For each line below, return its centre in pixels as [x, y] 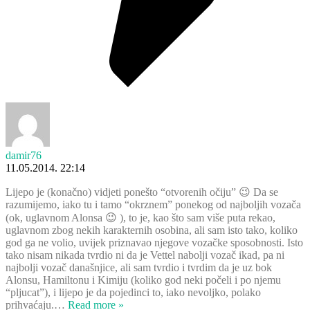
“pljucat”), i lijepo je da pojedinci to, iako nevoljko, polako [133, 292]
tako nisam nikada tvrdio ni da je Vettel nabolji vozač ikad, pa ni [145, 255]
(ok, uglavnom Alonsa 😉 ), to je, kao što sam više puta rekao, [140, 217]
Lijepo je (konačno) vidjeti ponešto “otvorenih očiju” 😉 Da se [142, 192]
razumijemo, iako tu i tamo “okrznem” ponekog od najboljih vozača [153, 204]
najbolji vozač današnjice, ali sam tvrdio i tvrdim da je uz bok [139, 267]
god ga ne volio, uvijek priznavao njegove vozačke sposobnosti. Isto [154, 242]
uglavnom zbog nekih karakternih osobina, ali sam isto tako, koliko [152, 230]
